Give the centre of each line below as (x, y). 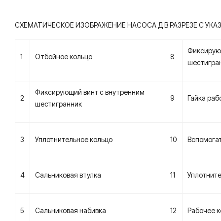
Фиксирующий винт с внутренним (90, 92)
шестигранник (58, 104)
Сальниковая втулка (68, 175)
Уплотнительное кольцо (74, 139)
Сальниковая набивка (71, 210)
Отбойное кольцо (64, 56)
